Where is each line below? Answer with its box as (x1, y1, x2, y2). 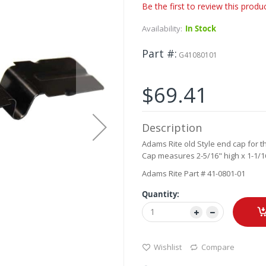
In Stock (185, 23, 216, 34)
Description (142, 121, 202, 135)
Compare (201, 242, 235, 253)
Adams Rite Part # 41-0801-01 (142, 168, 245, 179)
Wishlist (154, 242, 182, 253)
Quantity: (142, 189, 179, 200)
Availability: (142, 23, 182, 34)
